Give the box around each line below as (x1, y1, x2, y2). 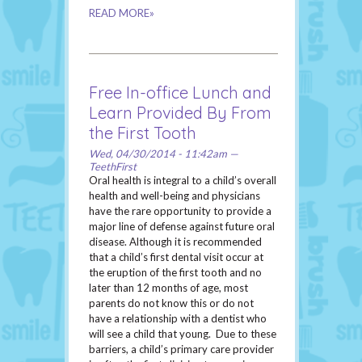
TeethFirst (89, 160, 137, 174)
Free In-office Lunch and (89, 82, 271, 103)
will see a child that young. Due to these (89, 327, 276, 341)
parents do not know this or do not (89, 297, 254, 310)
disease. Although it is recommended (89, 235, 262, 249)
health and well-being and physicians (89, 189, 260, 203)
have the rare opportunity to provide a (89, 204, 271, 218)
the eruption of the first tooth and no (89, 266, 262, 280)
